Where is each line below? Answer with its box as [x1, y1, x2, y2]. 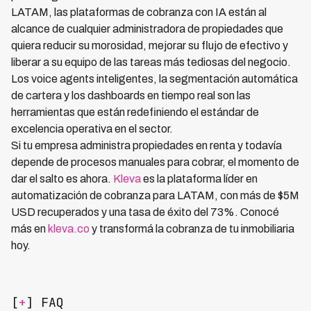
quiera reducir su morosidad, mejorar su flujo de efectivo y [11, 40, 288, 52]
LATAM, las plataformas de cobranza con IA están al [11, 6, 267, 19]
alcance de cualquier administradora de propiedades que [11, 23, 283, 35]
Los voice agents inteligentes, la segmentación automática [11, 73, 298, 85]
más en [11, 223, 48, 235]
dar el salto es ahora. [11, 173, 113, 185]
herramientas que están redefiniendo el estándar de [11, 106, 259, 119]
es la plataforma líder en [141, 173, 258, 185]
